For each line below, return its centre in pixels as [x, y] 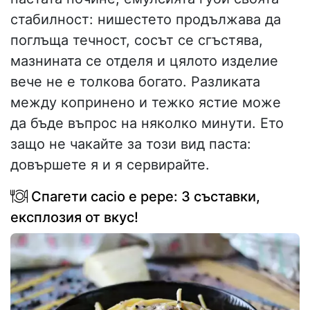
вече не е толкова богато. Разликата [135, 82]
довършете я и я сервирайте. [110, 165]
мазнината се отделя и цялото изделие [144, 61]
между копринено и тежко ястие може [146, 103]
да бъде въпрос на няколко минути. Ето [147, 124]
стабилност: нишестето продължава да [146, 20]
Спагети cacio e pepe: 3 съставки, [144, 197]
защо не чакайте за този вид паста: [131, 144]
